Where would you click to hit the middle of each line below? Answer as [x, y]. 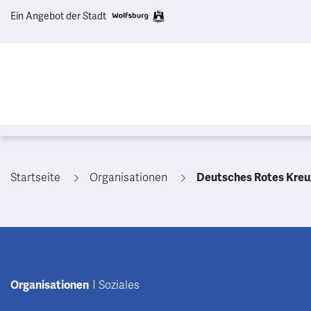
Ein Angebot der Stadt [58, 16]
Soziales [119, 285]
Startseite [35, 178]
